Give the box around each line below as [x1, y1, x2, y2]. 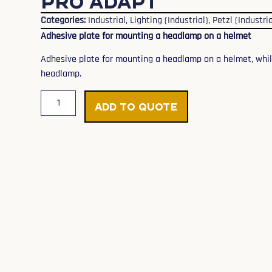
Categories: [41, 14, 89, 27]
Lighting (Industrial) [130, 14, 209, 27]
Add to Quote [95, 100, 178, 113]
